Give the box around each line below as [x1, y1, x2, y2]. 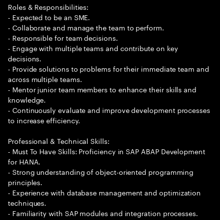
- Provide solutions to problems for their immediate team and [8, 63, 209, 74]
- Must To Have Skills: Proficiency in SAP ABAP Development [8, 145, 205, 156]
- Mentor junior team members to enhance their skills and [8, 83, 197, 94]
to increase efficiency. [8, 114, 81, 125]
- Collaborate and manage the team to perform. [8, 22, 164, 32]
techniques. [8, 197, 47, 208]
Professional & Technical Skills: [8, 135, 110, 146]
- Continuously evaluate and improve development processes [8, 104, 211, 115]
